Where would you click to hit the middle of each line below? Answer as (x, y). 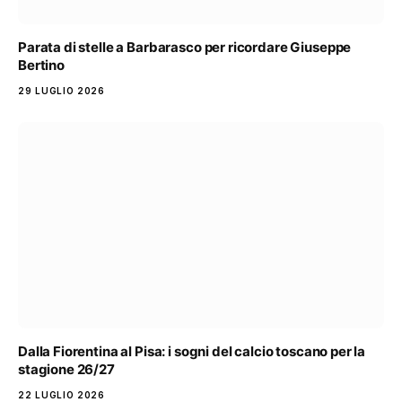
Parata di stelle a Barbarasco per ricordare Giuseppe (185, 48)
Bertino (41, 66)
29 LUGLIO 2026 (61, 91)
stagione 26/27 (66, 369)
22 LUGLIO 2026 (61, 394)
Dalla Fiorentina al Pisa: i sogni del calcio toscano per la (192, 351)
